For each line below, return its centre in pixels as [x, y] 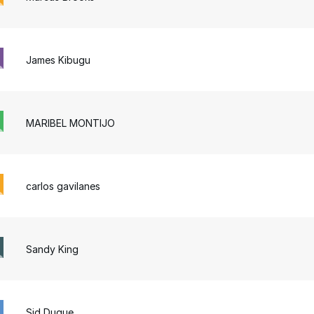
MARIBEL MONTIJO [71, 123]
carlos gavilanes [63, 186]
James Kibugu [59, 60]
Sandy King [53, 249]
